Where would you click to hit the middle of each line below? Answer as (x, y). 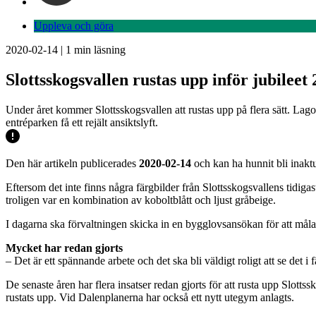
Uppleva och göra (74, 26)
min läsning (98, 50)
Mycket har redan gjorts (64, 248)
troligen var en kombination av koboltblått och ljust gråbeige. (141, 200)
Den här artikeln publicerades (72, 163)
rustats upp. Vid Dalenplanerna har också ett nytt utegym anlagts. (150, 297)
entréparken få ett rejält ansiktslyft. (82, 122)
